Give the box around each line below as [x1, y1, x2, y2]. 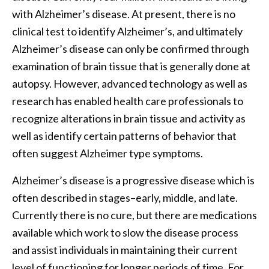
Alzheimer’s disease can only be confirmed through [12, 42, 249, 56]
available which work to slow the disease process [12, 226, 238, 240]
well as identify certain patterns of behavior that [12, 129, 237, 143]
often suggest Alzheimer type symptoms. [12, 147, 203, 160]
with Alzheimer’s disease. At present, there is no [12, 7, 235, 21]
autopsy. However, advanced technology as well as [12, 77, 247, 91]
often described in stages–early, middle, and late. [12, 191, 238, 205]
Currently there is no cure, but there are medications [12, 208, 257, 222]
